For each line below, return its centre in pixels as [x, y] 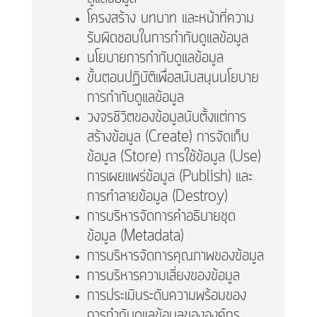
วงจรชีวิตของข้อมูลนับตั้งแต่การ [166, 118]
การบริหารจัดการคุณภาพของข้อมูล [175, 257]
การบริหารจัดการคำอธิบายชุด [161, 217]
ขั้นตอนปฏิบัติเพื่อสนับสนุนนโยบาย [173, 78]
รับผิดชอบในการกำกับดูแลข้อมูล [167, 39]
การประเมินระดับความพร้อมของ [166, 296]
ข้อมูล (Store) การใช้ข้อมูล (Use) [173, 157]
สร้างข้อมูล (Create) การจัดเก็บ [168, 138]
